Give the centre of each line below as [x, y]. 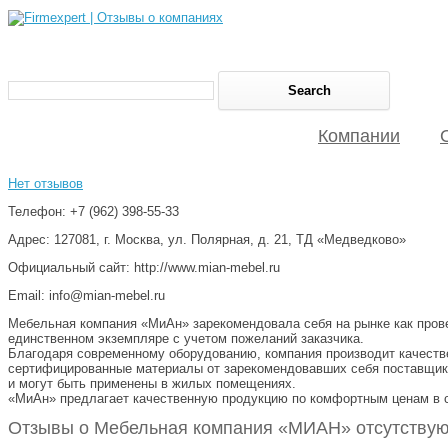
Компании [359, 136]
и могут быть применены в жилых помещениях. [152, 383]
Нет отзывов [45, 183]
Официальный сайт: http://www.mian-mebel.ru [144, 267]
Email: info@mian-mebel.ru [86, 295]
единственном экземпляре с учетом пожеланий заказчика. [186, 338]
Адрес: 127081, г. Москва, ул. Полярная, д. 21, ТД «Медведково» [207, 239]
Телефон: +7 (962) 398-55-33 [93, 211]
